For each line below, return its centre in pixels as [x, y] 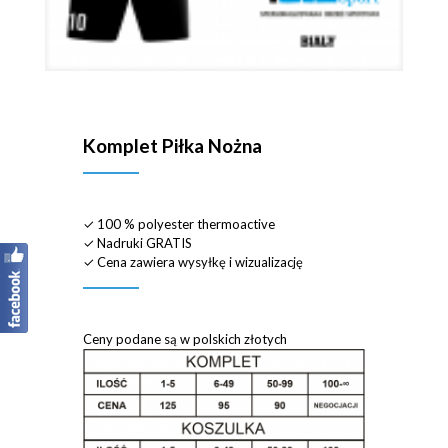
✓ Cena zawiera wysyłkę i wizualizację [193, 261]
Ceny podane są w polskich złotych [185, 338]
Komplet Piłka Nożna [172, 145]
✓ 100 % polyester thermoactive [179, 223]
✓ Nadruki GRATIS [137, 242]
